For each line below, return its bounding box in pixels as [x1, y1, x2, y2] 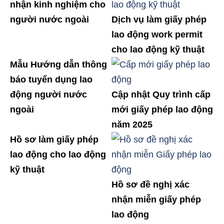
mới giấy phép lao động [111, 104, 213, 114]
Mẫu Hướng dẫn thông [10, 59, 107, 69]
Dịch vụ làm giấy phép [111, 14, 207, 24]
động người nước [10, 89, 87, 99]
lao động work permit [111, 29, 203, 39]
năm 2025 [111, 119, 153, 129]
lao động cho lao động [10, 149, 106, 159]
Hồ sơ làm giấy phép [10, 134, 98, 144]
